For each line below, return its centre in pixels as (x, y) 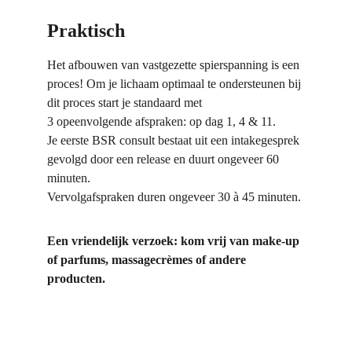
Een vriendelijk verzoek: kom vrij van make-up (175, 241)
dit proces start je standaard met (126, 103)
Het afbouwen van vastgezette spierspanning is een (175, 65)
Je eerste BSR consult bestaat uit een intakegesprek (175, 140)
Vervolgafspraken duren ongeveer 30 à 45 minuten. (174, 197)
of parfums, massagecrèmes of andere (148, 260)
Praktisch (86, 31)
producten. (76, 279)
